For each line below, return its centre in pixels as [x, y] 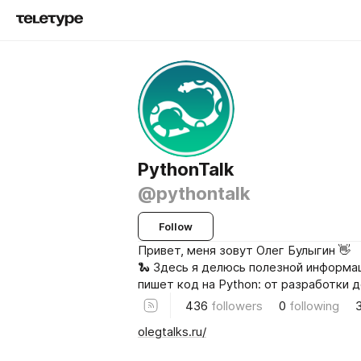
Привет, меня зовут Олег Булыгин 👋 [244, 250]
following [314, 305]
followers [237, 305]
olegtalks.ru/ [172, 331]
